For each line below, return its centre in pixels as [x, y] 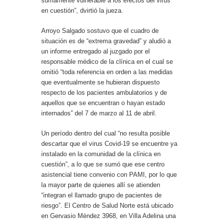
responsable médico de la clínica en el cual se [107, 62]
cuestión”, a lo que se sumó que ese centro [103, 165]
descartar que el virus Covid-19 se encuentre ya [109, 144]
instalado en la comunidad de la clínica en [101, 154]
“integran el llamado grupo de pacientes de [101, 195]
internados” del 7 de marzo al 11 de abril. [99, 113]
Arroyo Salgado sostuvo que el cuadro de [100, 31]
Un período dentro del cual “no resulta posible [106, 134]
